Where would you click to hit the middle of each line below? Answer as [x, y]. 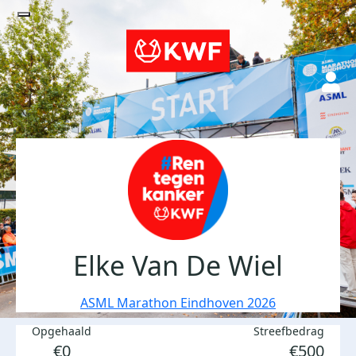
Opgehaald [62, 331]
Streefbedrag [289, 331]
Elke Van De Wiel [178, 265]
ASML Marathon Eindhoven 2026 [178, 303]
